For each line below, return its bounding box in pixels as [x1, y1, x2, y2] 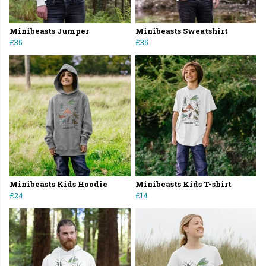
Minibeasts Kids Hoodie [9, 179, 107, 189]
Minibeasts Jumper [9, 26, 89, 36]
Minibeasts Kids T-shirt [135, 179, 232, 189]
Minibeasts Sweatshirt [135, 26, 228, 36]
